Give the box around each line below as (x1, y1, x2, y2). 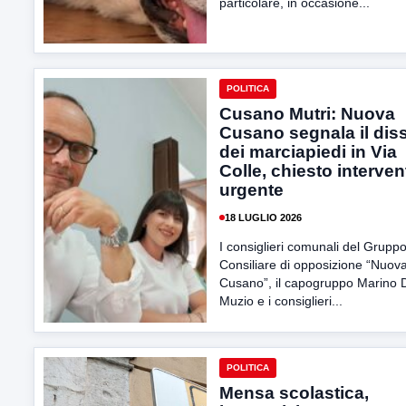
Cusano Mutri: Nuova (219, 104, 395, 123)
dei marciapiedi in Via (219, 142, 397, 161)
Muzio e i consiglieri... (219, 294, 343, 308)
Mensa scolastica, (219, 383, 369, 402)
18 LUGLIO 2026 (225, 211, 302, 223)
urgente (219, 180, 284, 199)
